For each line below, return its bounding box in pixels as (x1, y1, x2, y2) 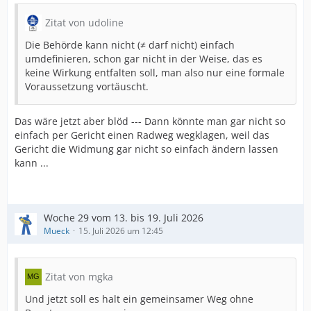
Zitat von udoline (45, 16, 124, 29)
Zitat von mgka (45, 270, 113, 283)
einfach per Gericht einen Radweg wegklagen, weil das (15, 128, 269, 142)
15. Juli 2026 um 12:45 (78, 225, 163, 237)
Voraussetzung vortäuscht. (25, 80, 149, 93)
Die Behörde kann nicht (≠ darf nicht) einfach (25, 38, 235, 51)
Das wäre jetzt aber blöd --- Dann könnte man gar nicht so (15, 115, 285, 128)
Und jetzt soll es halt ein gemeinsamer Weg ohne (25, 292, 253, 305)
